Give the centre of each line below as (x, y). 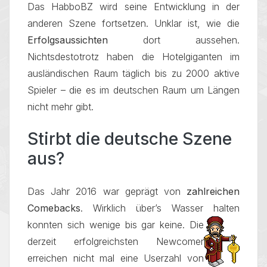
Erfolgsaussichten (85, 40)
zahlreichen (210, 191)
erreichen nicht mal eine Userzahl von (116, 258)
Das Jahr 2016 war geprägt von (104, 191)
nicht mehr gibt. (62, 107)
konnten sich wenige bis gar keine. (108, 225)
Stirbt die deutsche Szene (130, 139)
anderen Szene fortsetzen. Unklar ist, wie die (133, 23)
